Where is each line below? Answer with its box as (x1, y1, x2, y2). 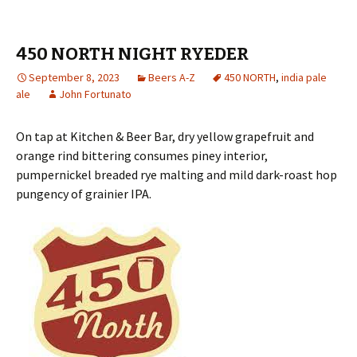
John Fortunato (59, 87, 131, 101)
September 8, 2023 (29, 70, 120, 84)
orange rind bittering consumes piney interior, (16, 147, 268, 163)
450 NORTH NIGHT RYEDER (16, 43, 249, 65)
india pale (281, 70, 327, 84)
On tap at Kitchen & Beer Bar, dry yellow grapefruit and (16, 128, 314, 144)
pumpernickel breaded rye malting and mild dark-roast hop (16, 167, 337, 182)
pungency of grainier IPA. (16, 186, 151, 202)
